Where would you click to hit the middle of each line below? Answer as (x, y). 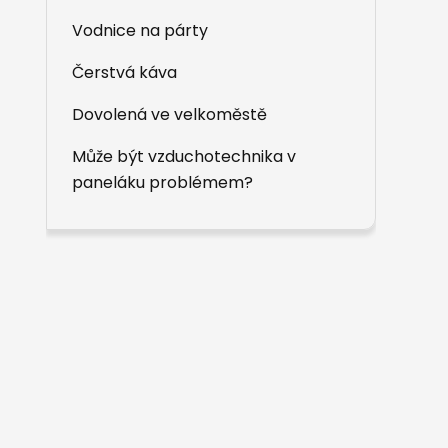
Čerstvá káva (124, 72)
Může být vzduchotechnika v (184, 156)
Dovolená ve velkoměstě (169, 114)
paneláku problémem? (162, 182)
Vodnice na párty (140, 30)
